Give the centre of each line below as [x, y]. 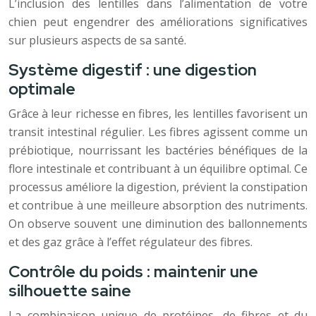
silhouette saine [70, 291]
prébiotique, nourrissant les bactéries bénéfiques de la [158, 150]
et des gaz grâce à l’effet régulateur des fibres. [130, 242]
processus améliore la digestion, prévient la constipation [158, 187]
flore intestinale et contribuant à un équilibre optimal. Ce [158, 169]
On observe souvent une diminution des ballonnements [158, 224]
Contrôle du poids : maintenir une [133, 272]
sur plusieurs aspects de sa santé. [97, 40]
